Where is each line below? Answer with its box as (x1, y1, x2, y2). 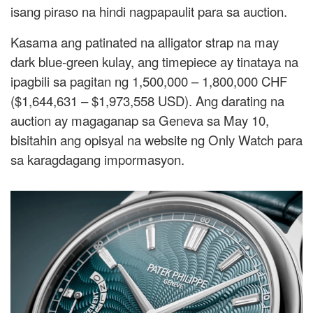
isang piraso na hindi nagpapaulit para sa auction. (10, 2, 287, 21)
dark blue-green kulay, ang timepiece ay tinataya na (10, 52, 298, 71)
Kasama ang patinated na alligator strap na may (10, 33, 279, 52)
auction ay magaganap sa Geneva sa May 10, (10, 111, 269, 130)
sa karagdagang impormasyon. (10, 150, 184, 169)
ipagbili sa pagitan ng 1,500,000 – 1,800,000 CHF (10, 72, 287, 91)
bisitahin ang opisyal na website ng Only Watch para (10, 131, 303, 150)
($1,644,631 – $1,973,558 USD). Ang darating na (10, 92, 284, 110)
